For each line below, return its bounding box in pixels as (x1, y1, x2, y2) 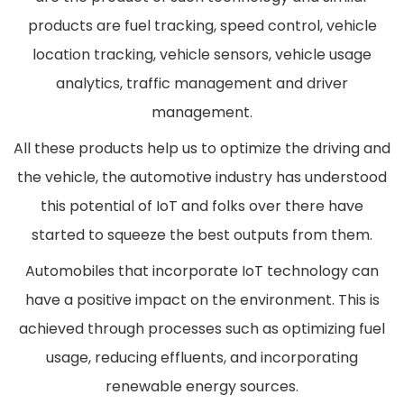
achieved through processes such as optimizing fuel (19, 318, 385, 340)
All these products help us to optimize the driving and (14, 138, 390, 160)
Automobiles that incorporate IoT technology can (25, 261, 379, 282)
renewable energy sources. (106, 376, 298, 398)
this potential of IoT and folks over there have (41, 196, 363, 217)
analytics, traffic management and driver (56, 73, 348, 95)
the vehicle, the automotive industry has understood (17, 167, 387, 188)
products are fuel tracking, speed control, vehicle (27, 15, 377, 37)
